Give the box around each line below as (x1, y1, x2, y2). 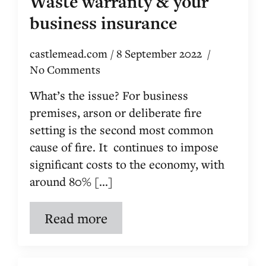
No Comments (30, 62, 100, 77)
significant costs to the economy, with (30, 156, 224, 172)
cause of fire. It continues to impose (30, 139, 218, 155)
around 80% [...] (30, 173, 113, 189)
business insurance (30, 11, 177, 35)
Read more (45, 209, 107, 227)
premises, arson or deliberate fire (30, 104, 202, 121)
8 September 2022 (116, 46, 204, 61)
